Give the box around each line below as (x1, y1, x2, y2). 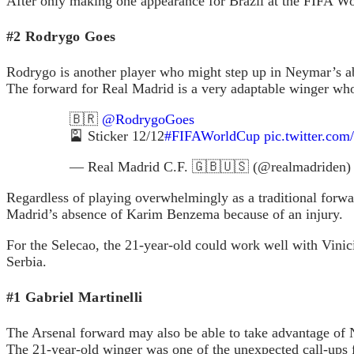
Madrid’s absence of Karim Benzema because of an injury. (6, 205, 343, 222)
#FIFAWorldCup (164, 127, 260, 144)
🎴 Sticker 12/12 (70, 127, 164, 144)
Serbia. (6, 253, 47, 269)
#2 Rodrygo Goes (6, 28, 116, 44)
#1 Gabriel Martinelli (6, 288, 143, 305)
